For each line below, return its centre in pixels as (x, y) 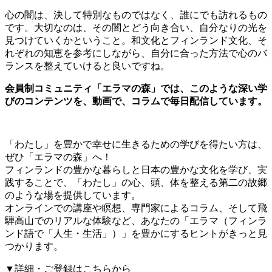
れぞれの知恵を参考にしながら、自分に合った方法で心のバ (136, 53)
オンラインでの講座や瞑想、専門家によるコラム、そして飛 (136, 208)
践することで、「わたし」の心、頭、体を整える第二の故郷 (136, 183)
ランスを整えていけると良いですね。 (87, 66)
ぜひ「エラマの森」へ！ (58, 157)
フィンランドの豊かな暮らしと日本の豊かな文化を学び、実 (136, 170)
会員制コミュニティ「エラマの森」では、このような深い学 (136, 89)
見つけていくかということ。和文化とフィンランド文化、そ (136, 41)
